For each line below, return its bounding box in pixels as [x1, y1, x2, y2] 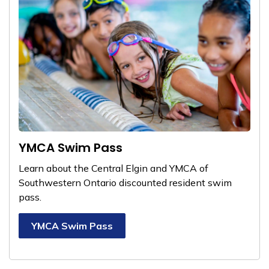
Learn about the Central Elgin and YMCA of [19, 162, 208, 174]
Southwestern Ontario [19, 177, 116, 189]
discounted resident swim [116, 177, 232, 189]
